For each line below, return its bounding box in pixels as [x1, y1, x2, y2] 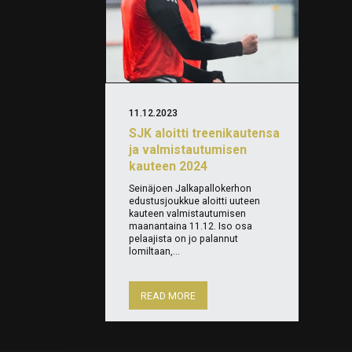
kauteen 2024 [129, 159, 208, 174]
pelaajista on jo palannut [129, 233, 239, 245]
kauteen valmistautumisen [129, 208, 247, 220]
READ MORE [141, 291, 196, 302]
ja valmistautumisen [129, 142, 247, 158]
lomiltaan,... [129, 246, 181, 258]
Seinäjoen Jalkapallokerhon [129, 183, 252, 195]
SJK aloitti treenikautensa [129, 126, 280, 141]
